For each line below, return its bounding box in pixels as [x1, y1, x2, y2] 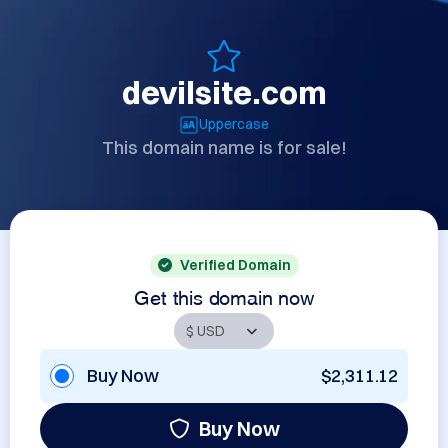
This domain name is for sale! [101, 136, 347, 159]
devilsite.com [121, 73, 327, 112]
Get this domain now [134, 290, 314, 300]
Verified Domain [179, 256, 291, 274]
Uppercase [199, 115, 269, 133]
